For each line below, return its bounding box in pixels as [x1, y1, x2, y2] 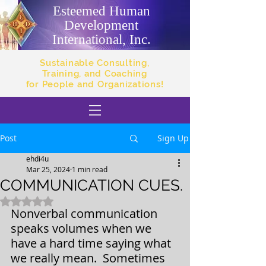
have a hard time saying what [11, 235, 174, 251]
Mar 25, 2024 [26, 164, 70, 174]
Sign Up [157, 132, 189, 144]
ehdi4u [26, 154, 49, 163]
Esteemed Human [52, 4, 150, 18]
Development [64, 18, 138, 33]
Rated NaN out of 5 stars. [26, 195, 126, 207]
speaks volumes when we [11, 220, 154, 236]
